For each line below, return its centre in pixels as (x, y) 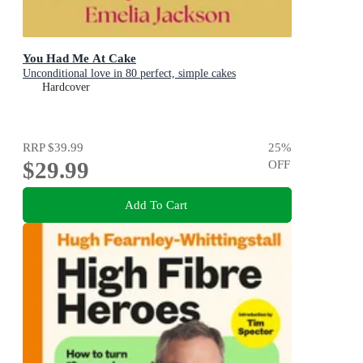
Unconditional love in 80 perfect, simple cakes (129, 74)
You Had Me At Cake (79, 58)
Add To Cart (156, 204)
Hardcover (66, 88)
